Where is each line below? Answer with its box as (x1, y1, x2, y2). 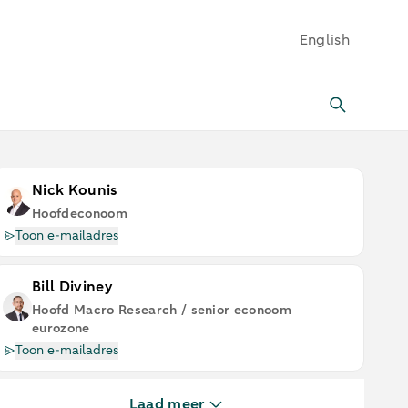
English (299, 30, 350, 50)
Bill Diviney (32, 277, 113, 297)
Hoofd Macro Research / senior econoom (32, 301, 291, 319)
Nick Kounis (32, 180, 118, 200)
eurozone (32, 320, 90, 337)
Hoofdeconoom (32, 205, 127, 222)
